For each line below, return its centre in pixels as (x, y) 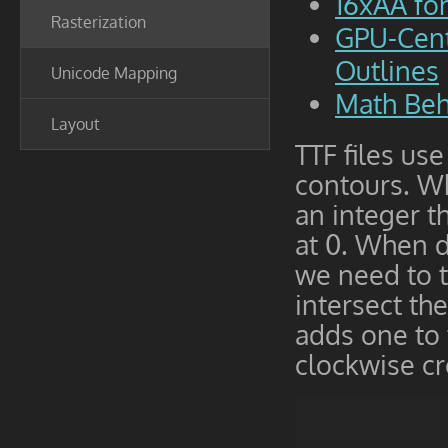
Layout (75, 124)
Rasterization (98, 22)
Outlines (387, 70)
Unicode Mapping (114, 73)
